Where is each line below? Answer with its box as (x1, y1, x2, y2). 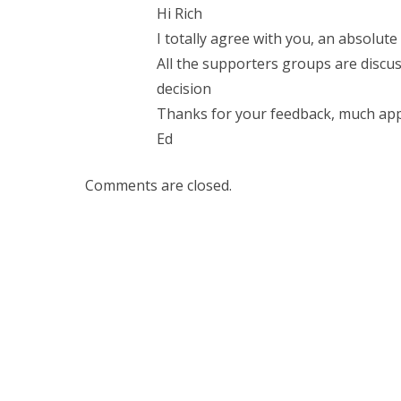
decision (156, 78, 211, 98)
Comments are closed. (84, 175, 232, 195)
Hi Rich (156, 3, 202, 23)
